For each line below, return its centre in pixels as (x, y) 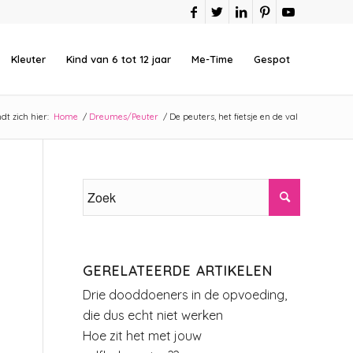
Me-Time (212, 59)
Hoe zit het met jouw (143, 336)
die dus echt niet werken (153, 315)
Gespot (272, 59)
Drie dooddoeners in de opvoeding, (185, 295)
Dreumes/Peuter (124, 117)
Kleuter (28, 59)
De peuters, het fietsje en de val (234, 117)
